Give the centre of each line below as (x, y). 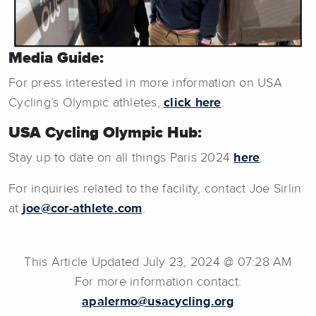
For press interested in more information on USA (145, 84)
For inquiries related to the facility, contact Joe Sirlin (155, 189)
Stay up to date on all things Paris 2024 (121, 158)
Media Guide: (56, 59)
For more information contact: (158, 282)
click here (193, 103)
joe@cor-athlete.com (82, 209)
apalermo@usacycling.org (158, 302)
